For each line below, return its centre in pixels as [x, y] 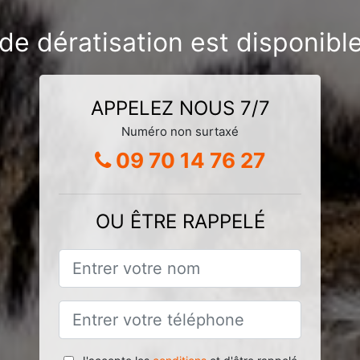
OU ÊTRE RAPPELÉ [180, 221]
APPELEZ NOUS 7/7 [180, 108]
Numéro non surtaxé [180, 131]
